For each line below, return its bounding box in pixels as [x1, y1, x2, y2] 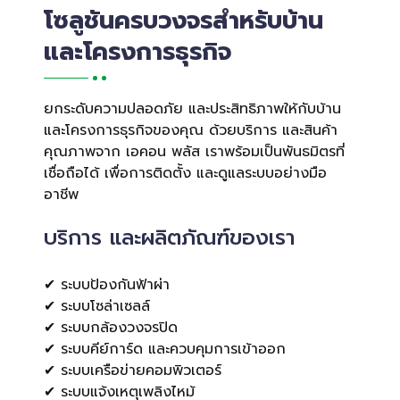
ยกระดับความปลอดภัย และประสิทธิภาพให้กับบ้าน [44, 97, 341, 120]
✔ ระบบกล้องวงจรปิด [44, 316, 178, 338]
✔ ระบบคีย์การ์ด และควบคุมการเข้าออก [44, 337, 286, 360]
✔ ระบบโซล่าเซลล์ [44, 295, 150, 317]
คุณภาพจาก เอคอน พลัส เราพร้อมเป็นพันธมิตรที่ [44, 140, 345, 162]
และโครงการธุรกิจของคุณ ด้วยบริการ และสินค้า [44, 119, 337, 141]
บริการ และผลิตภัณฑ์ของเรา [44, 221, 296, 254]
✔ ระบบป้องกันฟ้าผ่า [44, 273, 170, 296]
